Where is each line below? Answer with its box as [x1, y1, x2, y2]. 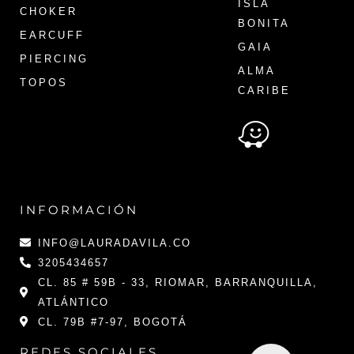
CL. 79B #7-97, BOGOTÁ [37, 315, 187, 328]
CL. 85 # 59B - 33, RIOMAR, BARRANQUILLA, [37, 276, 318, 288]
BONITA [237, 17, 290, 29]
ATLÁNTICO [37, 296, 109, 308]
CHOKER [20, 5, 77, 17]
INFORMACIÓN [20, 201, 138, 217]
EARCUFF [20, 28, 85, 41]
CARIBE [237, 84, 291, 96]
